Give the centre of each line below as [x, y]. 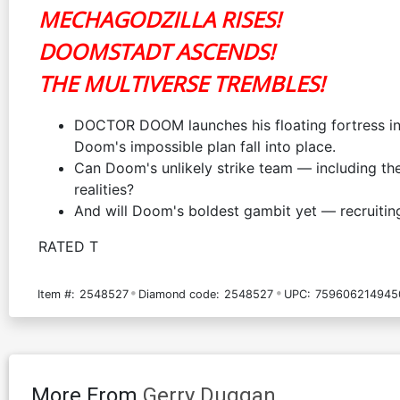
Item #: [56, 294]
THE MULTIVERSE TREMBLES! [181, 83]
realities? [104, 189]
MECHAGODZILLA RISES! [159, 19]
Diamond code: [179, 294]
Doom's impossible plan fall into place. [205, 146]
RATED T [68, 246]
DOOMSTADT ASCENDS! [156, 51]
